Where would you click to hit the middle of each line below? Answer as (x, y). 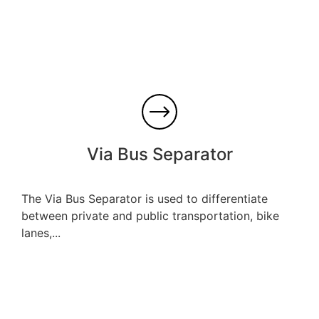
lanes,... (41, 232)
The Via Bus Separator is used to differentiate (145, 198)
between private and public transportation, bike (150, 215)
